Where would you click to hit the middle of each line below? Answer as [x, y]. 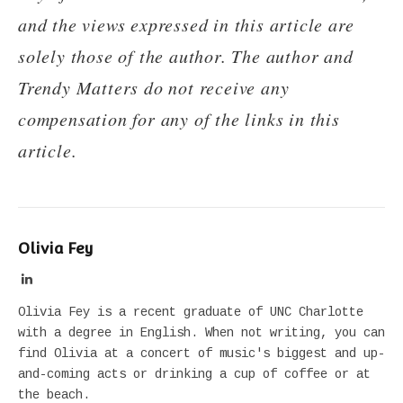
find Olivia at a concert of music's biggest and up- [201, 354]
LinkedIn [55, 278]
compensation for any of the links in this [179, 119]
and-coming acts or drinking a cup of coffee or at [194, 375]
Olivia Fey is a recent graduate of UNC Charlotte [191, 313]
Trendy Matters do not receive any [154, 88]
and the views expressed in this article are [186, 25]
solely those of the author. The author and [186, 56]
